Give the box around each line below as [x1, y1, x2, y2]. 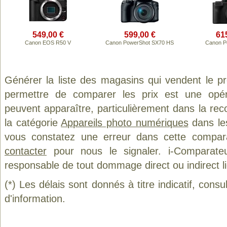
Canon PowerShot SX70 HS [105, 40, 174, 46]
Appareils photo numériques [61, 117, 188, 128]
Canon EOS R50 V [25, 40, 71, 46]
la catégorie [5, 117, 61, 128]
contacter [5, 145, 47, 157]
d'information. [5, 193, 65, 204]
